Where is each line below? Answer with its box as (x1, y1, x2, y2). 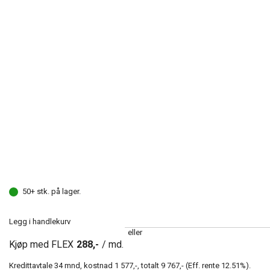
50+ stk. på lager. (22, 187, 81, 196)
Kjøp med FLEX (9, 239, 74, 251)
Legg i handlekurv (9, 217, 71, 227)
